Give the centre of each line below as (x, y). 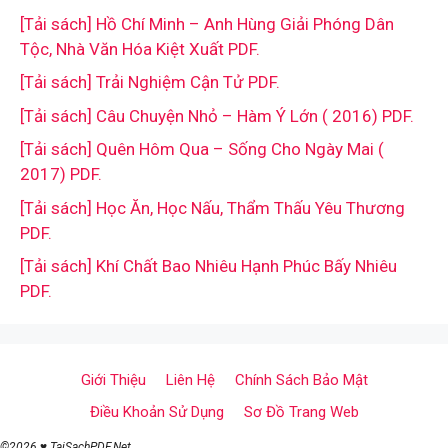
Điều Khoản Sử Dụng (156, 412)
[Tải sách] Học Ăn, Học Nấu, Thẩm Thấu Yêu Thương (212, 207)
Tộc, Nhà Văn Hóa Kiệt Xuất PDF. (140, 48)
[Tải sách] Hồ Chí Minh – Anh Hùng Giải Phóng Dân (207, 23)
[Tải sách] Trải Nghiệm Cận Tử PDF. (150, 82)
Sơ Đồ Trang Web (301, 412)
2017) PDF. (61, 174)
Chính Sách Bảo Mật (301, 380)
